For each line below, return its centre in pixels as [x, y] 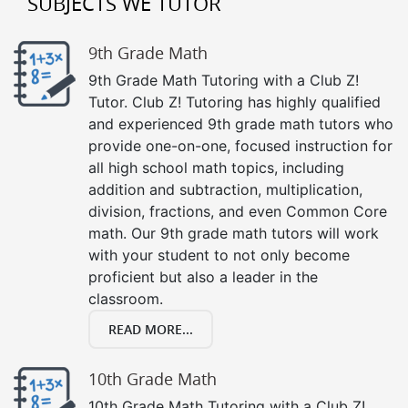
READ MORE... [151, 329]
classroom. [126, 298]
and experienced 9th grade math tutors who [241, 123]
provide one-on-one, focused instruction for [240, 145]
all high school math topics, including [216, 167]
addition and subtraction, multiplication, [225, 189]
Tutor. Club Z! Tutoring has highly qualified [235, 102]
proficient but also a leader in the [203, 276]
